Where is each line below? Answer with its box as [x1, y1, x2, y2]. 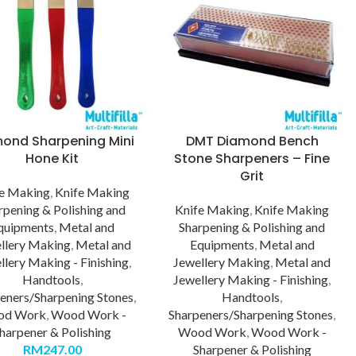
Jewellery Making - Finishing [173, 271, 329, 287]
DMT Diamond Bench [185, 131, 319, 150]
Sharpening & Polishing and [179, 219, 326, 234]
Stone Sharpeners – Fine [174, 149, 331, 168]
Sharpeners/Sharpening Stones [168, 306, 334, 322]
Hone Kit [25, 149, 79, 168]
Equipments [189, 236, 254, 252]
